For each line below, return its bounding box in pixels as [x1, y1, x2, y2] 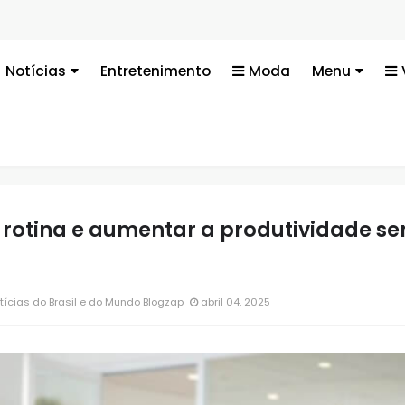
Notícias [5, 61, 66, 80]
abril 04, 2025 [197, 294, 270, 309]
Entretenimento [100, 61, 211, 80]
